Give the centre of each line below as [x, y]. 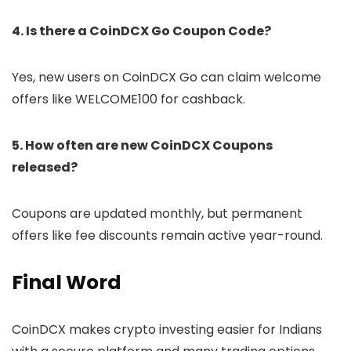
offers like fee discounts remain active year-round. [167, 236]
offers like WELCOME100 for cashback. [128, 100]
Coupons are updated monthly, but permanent [157, 214]
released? [45, 168]
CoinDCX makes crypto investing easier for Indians [167, 330]
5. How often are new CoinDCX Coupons [142, 146]
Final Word [67, 283]
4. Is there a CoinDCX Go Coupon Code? [141, 31]
